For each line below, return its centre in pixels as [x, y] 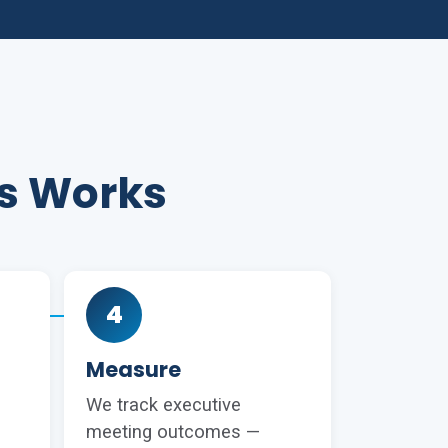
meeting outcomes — [173, 432]
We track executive [163, 405]
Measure [133, 369]
